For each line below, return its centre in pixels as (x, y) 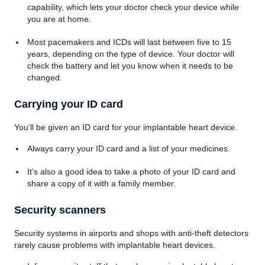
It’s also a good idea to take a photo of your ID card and (131, 172)
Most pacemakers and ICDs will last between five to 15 (129, 42)
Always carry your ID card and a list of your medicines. (128, 148)
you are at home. (59, 19)
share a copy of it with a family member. (101, 183)
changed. (44, 77)
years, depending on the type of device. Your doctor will (130, 54)
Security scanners (60, 210)
